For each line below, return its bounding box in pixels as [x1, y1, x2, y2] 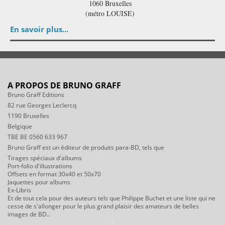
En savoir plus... [10, 24, 68, 34]
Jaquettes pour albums [8, 177, 70, 186]
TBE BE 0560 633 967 [8, 132, 67, 141]
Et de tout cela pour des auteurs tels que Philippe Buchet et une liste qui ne [8, 193, 215, 202]
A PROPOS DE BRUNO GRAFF [8, 79, 121, 91]
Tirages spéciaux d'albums [8, 153, 82, 162]
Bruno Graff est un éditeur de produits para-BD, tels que [8, 143, 164, 152]
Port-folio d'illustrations [8, 161, 72, 170]
